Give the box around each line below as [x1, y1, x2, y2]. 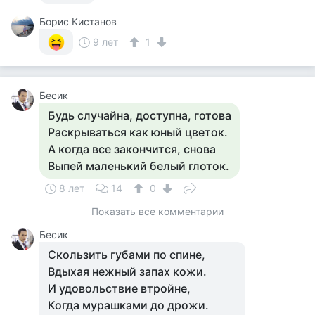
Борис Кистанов [39, 15, 117, 27]
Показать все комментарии [91, 205, 224, 217]
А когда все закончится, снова [48, 142, 216, 156]
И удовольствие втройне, [48, 281, 191, 295]
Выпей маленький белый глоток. [48, 159, 229, 173]
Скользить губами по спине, [48, 247, 205, 262]
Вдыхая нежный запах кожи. [48, 264, 207, 278]
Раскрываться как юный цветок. [48, 125, 228, 139]
